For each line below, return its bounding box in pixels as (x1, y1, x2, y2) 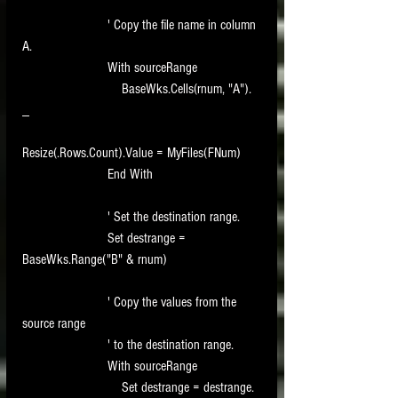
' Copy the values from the (22, 294, 107, 311)
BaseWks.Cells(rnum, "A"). (22, 81, 122, 98)
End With (107, 166, 153, 183)
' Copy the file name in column (22, 17, 107, 34)
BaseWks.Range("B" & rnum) (22, 251, 166, 268)
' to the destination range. (107, 337, 234, 354)
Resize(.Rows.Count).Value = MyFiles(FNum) (22, 145, 240, 162)
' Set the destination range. (107, 209, 240, 226)
